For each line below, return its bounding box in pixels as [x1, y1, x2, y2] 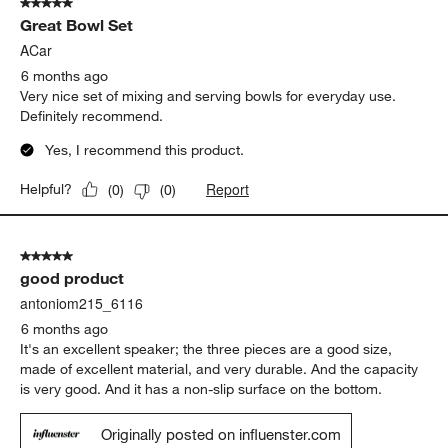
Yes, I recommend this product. [45, 141, 245, 160]
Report [206, 179, 250, 200]
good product [20, 268, 125, 289]
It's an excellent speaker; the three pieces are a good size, [20, 340, 393, 359]
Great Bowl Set [20, 15, 134, 36]
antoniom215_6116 [20, 293, 144, 314]
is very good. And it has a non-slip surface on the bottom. [20, 380, 383, 399]
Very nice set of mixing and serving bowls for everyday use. [20, 87, 397, 106]
